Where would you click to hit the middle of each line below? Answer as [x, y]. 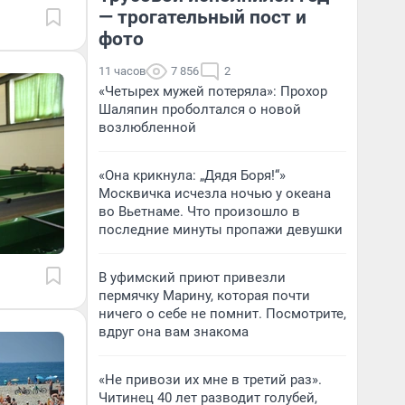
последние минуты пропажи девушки [221, 230]
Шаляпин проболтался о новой [200, 109]
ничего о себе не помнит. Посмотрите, [222, 314]
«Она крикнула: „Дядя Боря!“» [192, 175]
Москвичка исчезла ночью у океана [215, 193]
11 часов [122, 71]
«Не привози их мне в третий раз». [210, 380]
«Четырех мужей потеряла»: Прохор [213, 91]
